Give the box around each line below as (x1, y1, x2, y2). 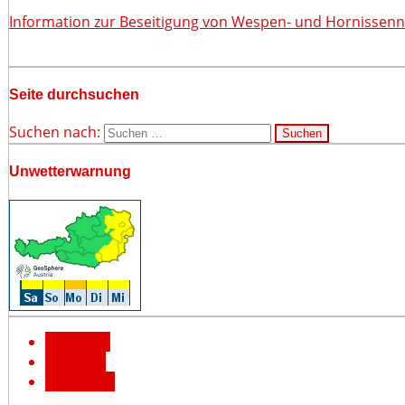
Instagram (45, 371, 115, 391)
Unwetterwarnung (9, 164, 131, 180)
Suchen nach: (9, 122, 100, 143)
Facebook (45, 331, 110, 352)
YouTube (45, 351, 106, 372)
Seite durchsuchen (9, 86, 139, 102)
